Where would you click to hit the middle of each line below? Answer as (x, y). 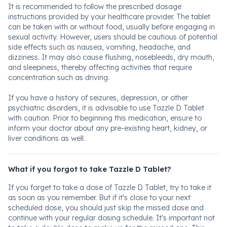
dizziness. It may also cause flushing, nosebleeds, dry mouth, (111, 57)
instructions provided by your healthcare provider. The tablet (109, 17)
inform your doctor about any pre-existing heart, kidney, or (108, 128)
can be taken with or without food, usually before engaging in (111, 27)
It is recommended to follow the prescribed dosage (95, 7)
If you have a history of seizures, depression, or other (98, 98)
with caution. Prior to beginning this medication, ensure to (105, 118)
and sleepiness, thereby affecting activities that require (100, 67)
